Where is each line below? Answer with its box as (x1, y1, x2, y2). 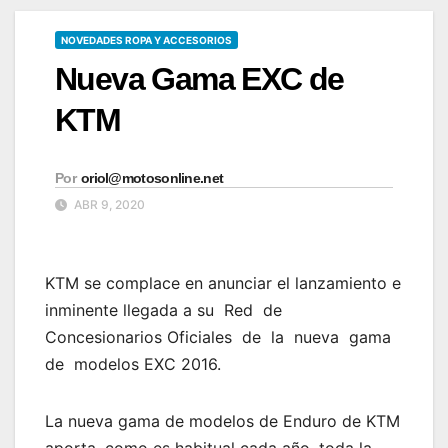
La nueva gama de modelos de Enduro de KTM (45, 411, 400, 432)
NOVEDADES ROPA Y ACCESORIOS (61, 34, 232, 47)
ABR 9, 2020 (71, 197, 145, 213)
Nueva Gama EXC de (55, 61, 344, 98)
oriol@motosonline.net (80, 170, 224, 187)
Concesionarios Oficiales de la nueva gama (45, 327, 396, 348)
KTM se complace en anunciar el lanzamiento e (45, 273, 401, 294)
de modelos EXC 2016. (45, 354, 226, 375)
